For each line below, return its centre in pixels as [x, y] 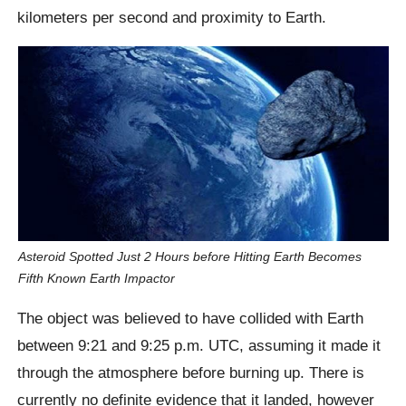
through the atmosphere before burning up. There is [191, 373]
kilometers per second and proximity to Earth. [172, 17]
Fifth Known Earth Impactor [96, 278]
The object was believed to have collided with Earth [191, 319]
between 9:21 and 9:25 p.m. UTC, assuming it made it [199, 346]
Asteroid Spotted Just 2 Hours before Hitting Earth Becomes [189, 256]
